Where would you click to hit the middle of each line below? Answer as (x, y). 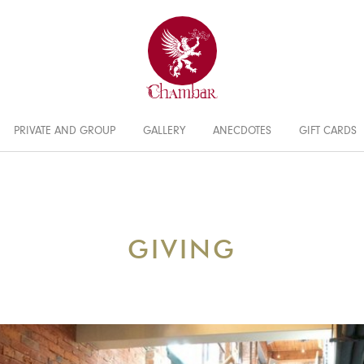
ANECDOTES (242, 132)
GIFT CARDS (327, 132)
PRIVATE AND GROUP (64, 132)
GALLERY (164, 132)
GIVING (182, 249)
